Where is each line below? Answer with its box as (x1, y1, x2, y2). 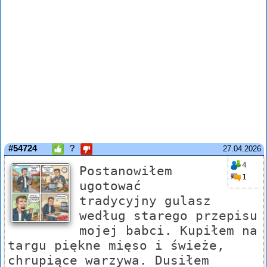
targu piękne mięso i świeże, (8, 238, 225, 253)
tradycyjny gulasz (79, 193, 211, 209)
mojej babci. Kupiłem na (79, 223, 257, 238)
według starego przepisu (79, 208, 257, 223)
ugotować (79, 178, 141, 194)
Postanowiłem (79, 163, 172, 179)
